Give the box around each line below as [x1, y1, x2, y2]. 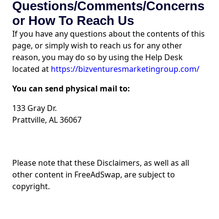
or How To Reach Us [12, 14, 134, 27]
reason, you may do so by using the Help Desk [12, 52, 183, 63]
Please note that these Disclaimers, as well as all [12, 157, 189, 168]
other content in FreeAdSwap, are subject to [12, 169, 175, 180]
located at [12, 64, 51, 74]
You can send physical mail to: [12, 83, 130, 94]
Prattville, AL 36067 [12, 114, 82, 125]
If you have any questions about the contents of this [12, 28, 205, 39]
